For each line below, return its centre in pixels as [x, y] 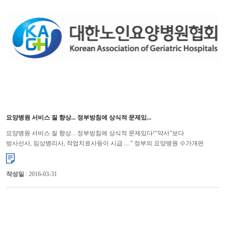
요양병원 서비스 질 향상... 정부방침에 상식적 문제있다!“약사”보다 [95, 133]
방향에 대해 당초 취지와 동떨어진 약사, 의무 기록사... [78, 153]
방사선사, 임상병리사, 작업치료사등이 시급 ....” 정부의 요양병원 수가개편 [105, 143]
